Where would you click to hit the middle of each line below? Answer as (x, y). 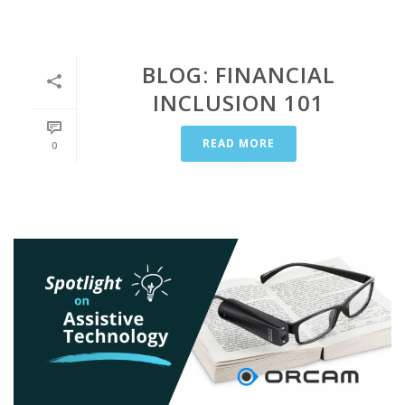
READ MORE (239, 143)
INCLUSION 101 (239, 103)
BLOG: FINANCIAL (239, 75)
